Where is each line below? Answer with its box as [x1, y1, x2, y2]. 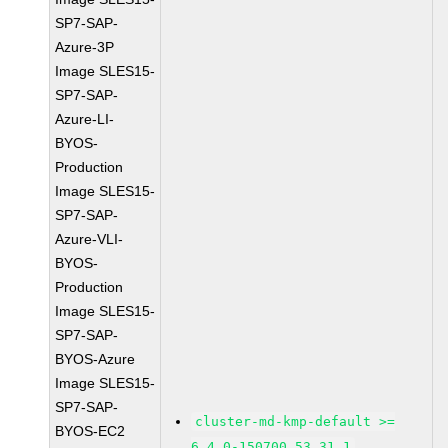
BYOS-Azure [55, 351, 136, 367]
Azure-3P [55, 39, 115, 55]
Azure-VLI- [55, 231, 124, 247]
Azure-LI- [55, 111, 115, 127]
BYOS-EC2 [55, 423, 126, 439]
